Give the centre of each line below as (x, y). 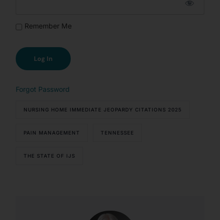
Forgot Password (43, 89)
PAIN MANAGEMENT (52, 133)
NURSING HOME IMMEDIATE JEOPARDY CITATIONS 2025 (103, 110)
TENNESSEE (118, 133)
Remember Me (48, 26)
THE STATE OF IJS (50, 156)
